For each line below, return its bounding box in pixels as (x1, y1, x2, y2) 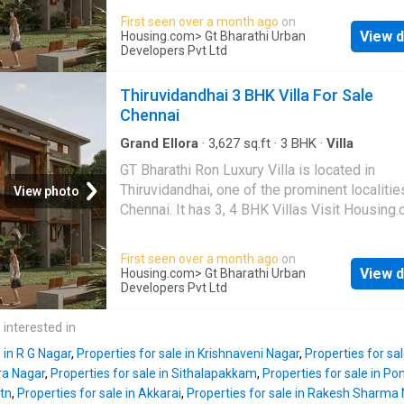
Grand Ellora (120, 135, 198, 152)
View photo (14, 183, 79, 198)
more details (120, 221, 199, 239)
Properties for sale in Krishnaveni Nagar (77, 346, 299, 362)
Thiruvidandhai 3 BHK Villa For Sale (120, 86, 373, 106)
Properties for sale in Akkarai (17, 386, 181, 401)
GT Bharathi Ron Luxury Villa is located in (120, 161, 375, 179)
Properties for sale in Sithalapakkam (50, 366, 257, 381)
